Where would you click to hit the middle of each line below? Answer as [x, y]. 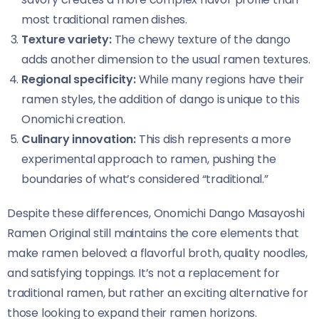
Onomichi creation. [73, 119]
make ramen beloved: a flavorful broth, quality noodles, [157, 253]
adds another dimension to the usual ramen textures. [166, 59]
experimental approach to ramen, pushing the [149, 159]
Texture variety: [67, 39]
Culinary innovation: [79, 139]
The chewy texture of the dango [201, 39]
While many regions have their [220, 79]
